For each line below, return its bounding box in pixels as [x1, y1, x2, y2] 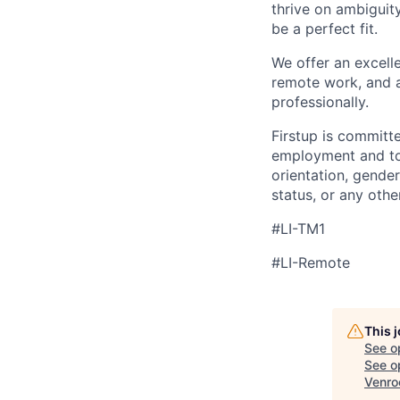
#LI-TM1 [271, 220, 325, 238]
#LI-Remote [271, 254, 350, 272]
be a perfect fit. [271, 20, 378, 38]
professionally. [271, 93, 369, 112]
